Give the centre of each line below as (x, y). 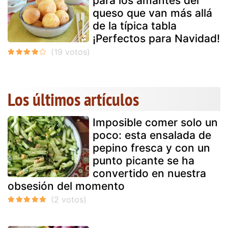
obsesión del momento (66, 186)
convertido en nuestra (149, 174)
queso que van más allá (152, 13)
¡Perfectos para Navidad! (156, 39)
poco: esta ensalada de (152, 135)
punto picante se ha (144, 161)
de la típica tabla (135, 26)
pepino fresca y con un (151, 148)
